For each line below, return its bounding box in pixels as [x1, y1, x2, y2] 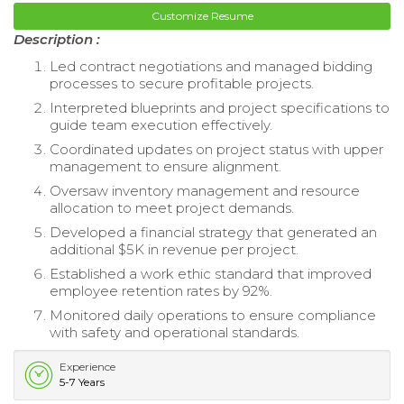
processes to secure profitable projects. [50, 74, 314, 92]
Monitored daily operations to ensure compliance [50, 306, 376, 324]
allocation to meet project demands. [50, 198, 294, 216]
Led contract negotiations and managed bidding [50, 57, 372, 75]
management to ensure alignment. [50, 157, 281, 175]
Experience [60, 359, 115, 373]
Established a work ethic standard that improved [50, 264, 372, 282]
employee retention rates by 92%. [50, 281, 272, 299]
